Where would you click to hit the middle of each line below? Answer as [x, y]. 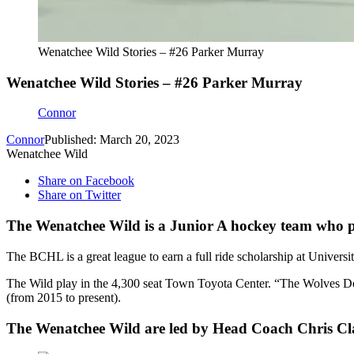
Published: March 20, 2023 [112, 140]
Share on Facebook [86, 181]
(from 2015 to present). [64, 297]
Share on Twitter [79, 195]
